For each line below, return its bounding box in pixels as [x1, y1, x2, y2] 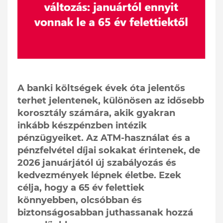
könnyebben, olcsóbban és [17, 195, 142, 206]
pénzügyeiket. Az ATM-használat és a [17, 132, 190, 144]
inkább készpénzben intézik [17, 120, 147, 131]
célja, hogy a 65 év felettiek [17, 182, 144, 194]
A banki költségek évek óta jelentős [17, 83, 185, 94]
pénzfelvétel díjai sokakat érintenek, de [17, 145, 200, 156]
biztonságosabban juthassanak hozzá [17, 207, 193, 219]
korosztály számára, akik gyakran [17, 108, 175, 119]
